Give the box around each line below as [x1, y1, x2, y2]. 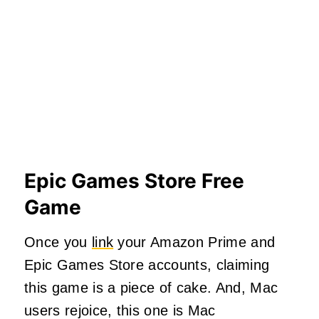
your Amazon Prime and [113, 234, 276, 251]
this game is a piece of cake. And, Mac [24, 280, 278, 296]
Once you [24, 234, 92, 251]
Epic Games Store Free [24, 169, 244, 194]
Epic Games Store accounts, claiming [24, 257, 270, 273]
